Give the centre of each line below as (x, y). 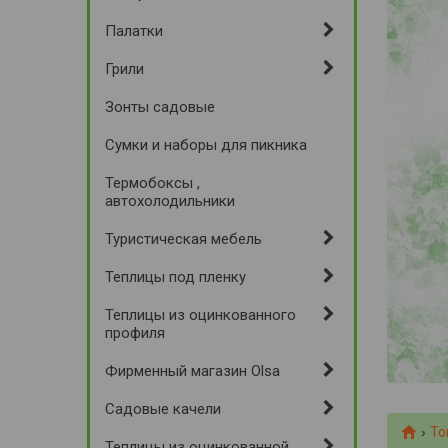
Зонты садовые (160, 107)
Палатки (134, 31)
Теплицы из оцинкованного (200, 315)
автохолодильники (170, 201)
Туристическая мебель (183, 239)
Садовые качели (163, 409)
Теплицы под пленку (175, 277)
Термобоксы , (152, 183)
